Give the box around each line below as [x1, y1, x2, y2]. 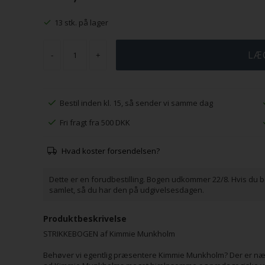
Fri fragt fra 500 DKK [60, 117, 131, 128]
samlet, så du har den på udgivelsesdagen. [49, 185, 206, 195]
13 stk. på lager [54, 17, 108, 28]
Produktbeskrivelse [43, 213, 127, 224]
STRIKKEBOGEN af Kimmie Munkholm [43, 228, 175, 239]
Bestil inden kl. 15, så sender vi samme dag [60, 98, 214, 108]
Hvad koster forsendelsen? [62, 146, 160, 156]
